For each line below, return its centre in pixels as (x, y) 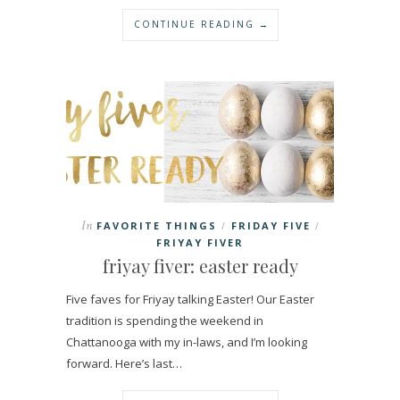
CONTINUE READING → (201, 24)
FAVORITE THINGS (157, 226)
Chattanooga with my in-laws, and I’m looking (187, 342)
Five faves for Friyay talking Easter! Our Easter (190, 300)
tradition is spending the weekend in (165, 321)
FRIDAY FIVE (271, 226)
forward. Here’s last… (124, 364)
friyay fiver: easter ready (200, 266)
